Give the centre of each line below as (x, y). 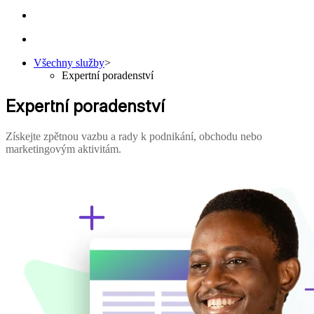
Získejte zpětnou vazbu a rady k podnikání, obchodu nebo (134, 136)
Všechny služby (69, 63)
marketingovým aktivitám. (63, 149)
